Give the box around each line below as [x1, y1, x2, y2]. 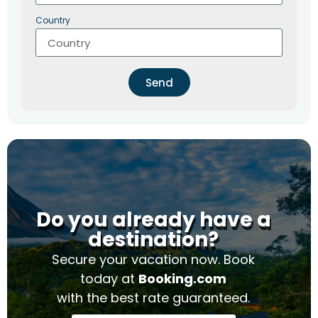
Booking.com [138, 270, 226, 288]
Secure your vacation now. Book [52, 251, 255, 269]
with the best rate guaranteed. [57, 289, 250, 307]
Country [35, 14, 70, 27]
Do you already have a [35, 206, 271, 234]
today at [80, 270, 138, 288]
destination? [88, 226, 219, 254]
